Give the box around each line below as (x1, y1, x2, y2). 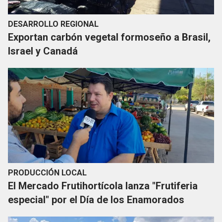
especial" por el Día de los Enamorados (8, 194, 184, 206)
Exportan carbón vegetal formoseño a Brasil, (8, 31, 211, 44)
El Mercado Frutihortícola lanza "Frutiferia (8, 180, 198, 192)
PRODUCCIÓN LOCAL (8, 168, 87, 178)
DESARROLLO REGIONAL (8, 19, 99, 29)
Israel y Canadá (8, 45, 78, 57)
